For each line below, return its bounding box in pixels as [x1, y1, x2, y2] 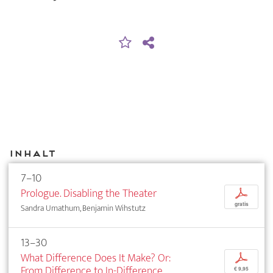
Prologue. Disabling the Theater [21, 183, 157, 203]
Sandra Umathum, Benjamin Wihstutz [21, 200, 146, 215]
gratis [234, 200, 249, 208]
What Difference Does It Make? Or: [21, 248, 171, 268]
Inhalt [9, 148, 55, 159]
